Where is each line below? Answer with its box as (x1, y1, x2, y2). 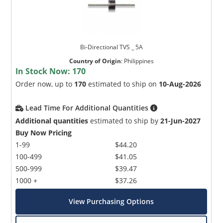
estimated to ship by (88, 116, 161, 126)
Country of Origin (69, 57, 121, 66)
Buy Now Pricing (15, 128, 72, 138)
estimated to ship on (86, 79, 159, 89)
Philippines (123, 57, 154, 66)
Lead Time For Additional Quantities (25, 103, 151, 113)
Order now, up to (15, 79, 75, 89)
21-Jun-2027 (160, 116, 201, 126)
